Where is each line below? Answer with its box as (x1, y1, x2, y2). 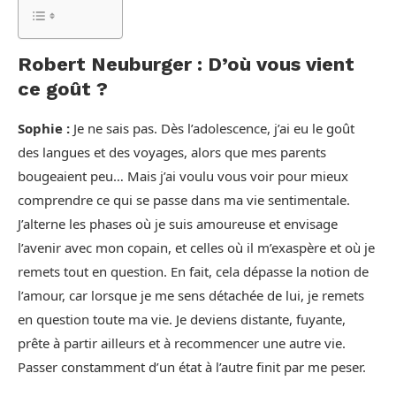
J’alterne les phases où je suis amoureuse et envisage (18, 215, 338, 232)
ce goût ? (18, 78, 108, 100)
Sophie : (18, 119, 70, 137)
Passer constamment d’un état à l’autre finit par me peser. (18, 358, 366, 376)
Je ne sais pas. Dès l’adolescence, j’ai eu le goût (70, 119, 354, 137)
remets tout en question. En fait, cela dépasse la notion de (18, 263, 369, 280)
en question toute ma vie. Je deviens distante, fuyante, (18, 310, 346, 328)
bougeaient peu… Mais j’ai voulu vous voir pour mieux (18, 167, 348, 185)
